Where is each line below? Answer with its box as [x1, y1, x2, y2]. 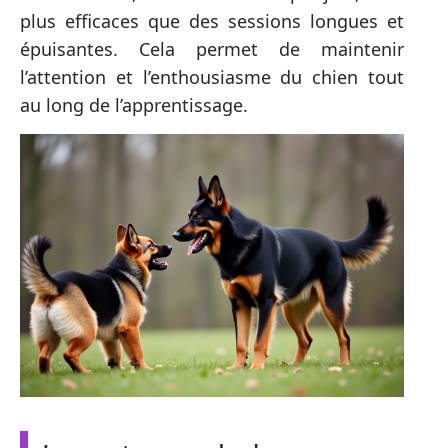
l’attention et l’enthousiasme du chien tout [20, 65, 404, 89]
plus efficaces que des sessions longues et [20, 9, 404, 33]
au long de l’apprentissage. [20, 93, 248, 117]
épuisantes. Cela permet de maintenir [20, 37, 404, 61]
